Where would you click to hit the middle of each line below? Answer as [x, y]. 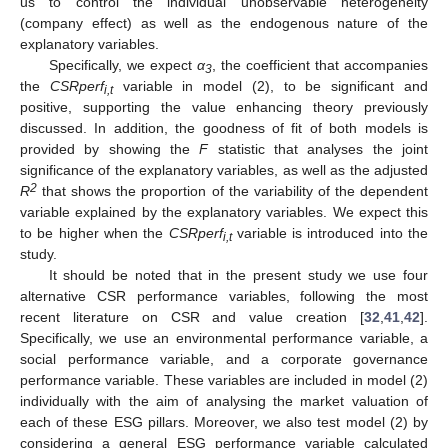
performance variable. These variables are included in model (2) [224, 380]
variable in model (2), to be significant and [270, 86]
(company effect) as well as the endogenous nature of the [224, 23]
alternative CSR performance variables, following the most [224, 296]
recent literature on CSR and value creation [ [192, 317]
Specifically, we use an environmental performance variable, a [224, 338]
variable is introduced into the [329, 233]
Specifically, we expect [122, 65]
